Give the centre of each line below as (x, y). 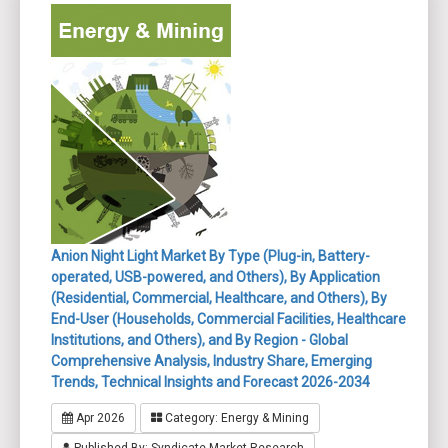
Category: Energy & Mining (235, 418)
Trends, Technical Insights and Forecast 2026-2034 (210, 382)
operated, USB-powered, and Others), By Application (215, 277)
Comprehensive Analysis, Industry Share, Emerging (211, 361)
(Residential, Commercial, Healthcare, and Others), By (219, 298)
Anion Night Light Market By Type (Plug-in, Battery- (210, 256)
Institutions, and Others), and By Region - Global (199, 340)
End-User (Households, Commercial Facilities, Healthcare (228, 319)
